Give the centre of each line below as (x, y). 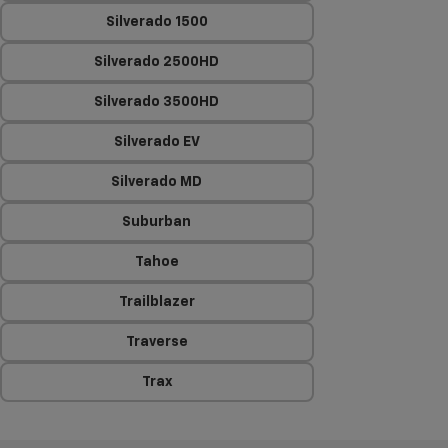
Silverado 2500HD (157, 62)
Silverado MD (157, 182)
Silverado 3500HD (157, 102)
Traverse (156, 342)
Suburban (157, 222)
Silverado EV (156, 142)
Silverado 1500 (156, 22)
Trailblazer (156, 302)
